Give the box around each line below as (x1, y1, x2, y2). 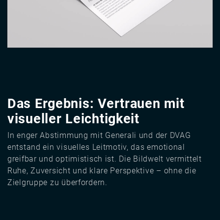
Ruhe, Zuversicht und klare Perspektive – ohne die (7, 166, 196, 176)
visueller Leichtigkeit (7, 111, 139, 127)
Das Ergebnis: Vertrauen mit (7, 96, 185, 112)
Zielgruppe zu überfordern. (7, 178, 108, 188)
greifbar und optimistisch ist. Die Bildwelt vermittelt (7, 154, 202, 164)
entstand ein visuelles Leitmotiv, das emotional (7, 142, 185, 152)
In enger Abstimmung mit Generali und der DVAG (7, 131, 191, 140)
